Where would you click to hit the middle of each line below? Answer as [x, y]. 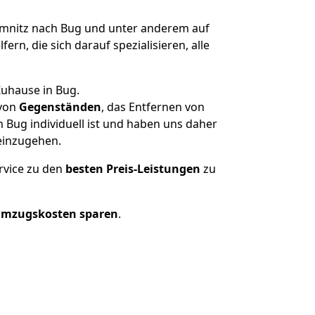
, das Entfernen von [153, 107]
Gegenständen [60, 107]
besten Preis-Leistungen [133, 169]
